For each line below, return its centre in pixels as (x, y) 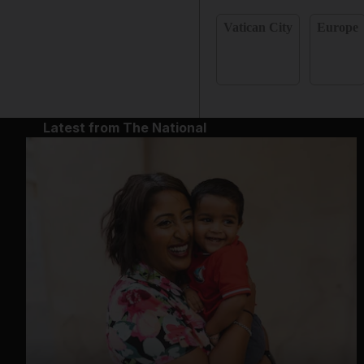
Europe (338, 27)
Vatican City (258, 27)
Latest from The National (124, 128)
